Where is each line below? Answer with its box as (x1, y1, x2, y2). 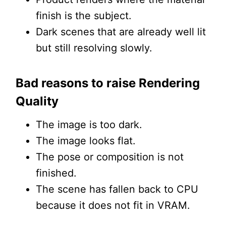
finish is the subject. (35, 10, 132, 22)
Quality (15, 94, 59, 109)
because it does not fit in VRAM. (35, 199, 190, 212)
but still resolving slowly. (35, 42, 152, 54)
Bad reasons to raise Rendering (15, 76, 200, 91)
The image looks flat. (35, 135, 136, 147)
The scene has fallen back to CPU (35, 183, 198, 196)
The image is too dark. (35, 119, 142, 131)
